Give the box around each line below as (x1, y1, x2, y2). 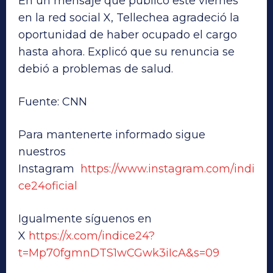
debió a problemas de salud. (18, 62, 173, 76)
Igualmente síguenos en (18, 212, 152, 226)
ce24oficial (18, 179, 77, 193)
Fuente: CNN (18, 95, 87, 109)
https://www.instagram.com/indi (80, 162, 255, 176)
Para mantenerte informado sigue (18, 128, 205, 142)
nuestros (18, 145, 66, 159)
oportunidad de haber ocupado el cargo (18, 28, 237, 42)
